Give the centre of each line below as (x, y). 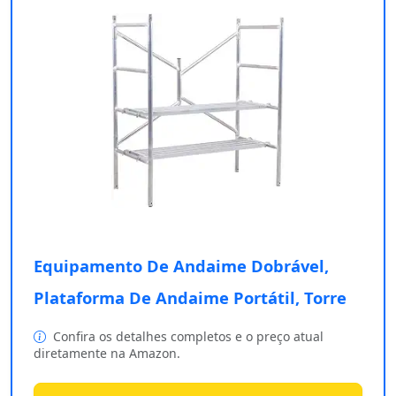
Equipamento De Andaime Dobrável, (181, 266)
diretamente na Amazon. (107, 354)
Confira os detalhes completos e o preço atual (187, 337)
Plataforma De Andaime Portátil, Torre (190, 298)
